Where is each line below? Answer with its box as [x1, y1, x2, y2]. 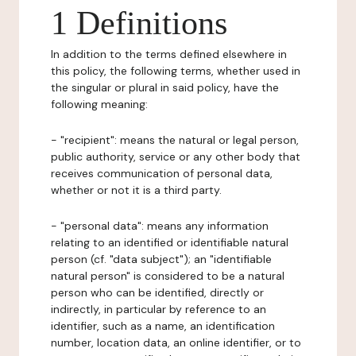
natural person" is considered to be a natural [51, 269, 284, 283]
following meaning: [51, 97, 148, 111]
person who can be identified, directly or [51, 285, 264, 300]
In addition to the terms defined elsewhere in [51, 47, 287, 61]
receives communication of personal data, [51, 166, 273, 180]
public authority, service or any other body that [51, 149, 300, 164]
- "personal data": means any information [51, 219, 269, 233]
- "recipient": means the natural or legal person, [51, 133, 299, 147]
